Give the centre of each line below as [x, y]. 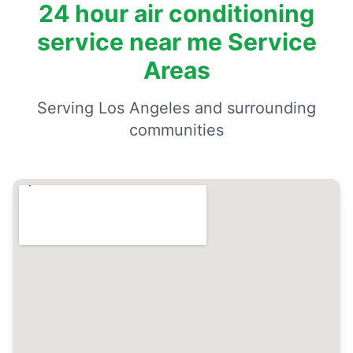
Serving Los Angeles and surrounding [176, 108]
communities [176, 130]
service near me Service [176, 42]
